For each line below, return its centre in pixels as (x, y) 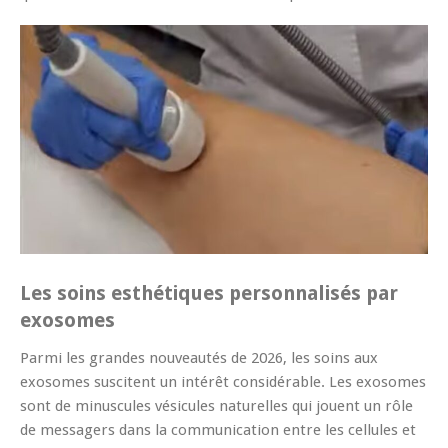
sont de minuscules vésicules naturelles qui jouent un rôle (216, 406)
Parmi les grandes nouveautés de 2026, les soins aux (199, 358)
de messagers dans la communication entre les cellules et (218, 430)
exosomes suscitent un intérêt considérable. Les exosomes (223, 382)
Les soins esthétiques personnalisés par (209, 294)
